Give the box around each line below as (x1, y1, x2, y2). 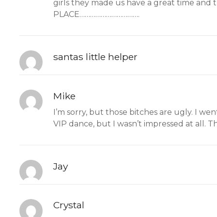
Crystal (53, 199, 84, 211)
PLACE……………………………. (53, 10, 139, 19)
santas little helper (53, 50, 138, 62)
